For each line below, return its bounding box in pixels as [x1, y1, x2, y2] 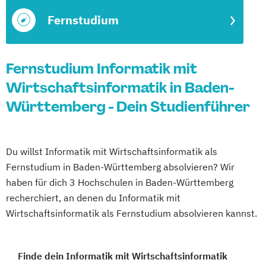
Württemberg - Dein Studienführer [6, 97, 250, 116]
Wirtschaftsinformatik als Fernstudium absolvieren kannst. [6, 207, 257, 219]
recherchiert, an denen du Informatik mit [6, 192, 180, 204]
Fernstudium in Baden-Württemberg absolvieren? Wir [6, 161, 235, 173]
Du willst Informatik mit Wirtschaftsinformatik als [6, 145, 217, 157]
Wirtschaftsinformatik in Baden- [6, 78, 235, 97]
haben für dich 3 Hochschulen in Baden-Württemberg [6, 176, 233, 188]
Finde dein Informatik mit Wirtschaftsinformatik [18, 250, 227, 262]
